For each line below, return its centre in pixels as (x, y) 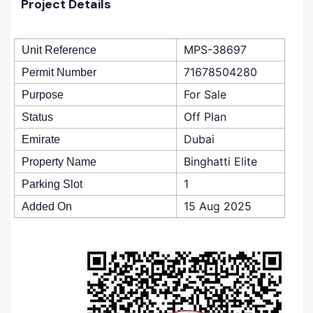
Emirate (41, 140)
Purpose (43, 95)
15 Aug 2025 (218, 206)
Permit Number (59, 73)
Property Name (59, 162)
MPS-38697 (215, 50)
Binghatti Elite (220, 162)
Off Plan (205, 117)
